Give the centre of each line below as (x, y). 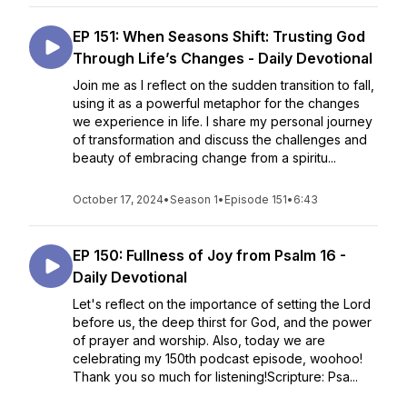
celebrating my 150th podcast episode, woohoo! (218, 358)
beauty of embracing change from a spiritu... (204, 158)
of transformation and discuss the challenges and (220, 139)
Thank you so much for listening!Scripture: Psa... (215, 377)
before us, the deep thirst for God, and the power (222, 322)
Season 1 (194, 199)
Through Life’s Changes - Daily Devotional (223, 58)
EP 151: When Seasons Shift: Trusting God (219, 36)
